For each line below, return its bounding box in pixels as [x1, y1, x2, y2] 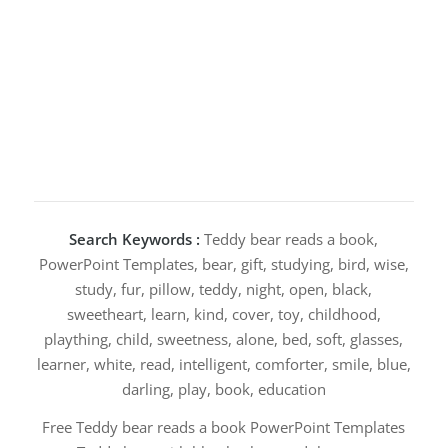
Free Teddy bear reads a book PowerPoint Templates [42, 416, 406, 437]
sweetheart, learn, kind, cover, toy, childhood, [66, 304, 381, 324]
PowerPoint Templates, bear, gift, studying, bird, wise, [38, 254, 409, 274]
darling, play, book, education [121, 379, 326, 399]
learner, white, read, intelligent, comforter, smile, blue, [36, 354, 411, 374]
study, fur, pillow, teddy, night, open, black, [75, 279, 373, 299]
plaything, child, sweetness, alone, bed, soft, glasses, [44, 329, 404, 349]
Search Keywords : [69, 229, 201, 249]
